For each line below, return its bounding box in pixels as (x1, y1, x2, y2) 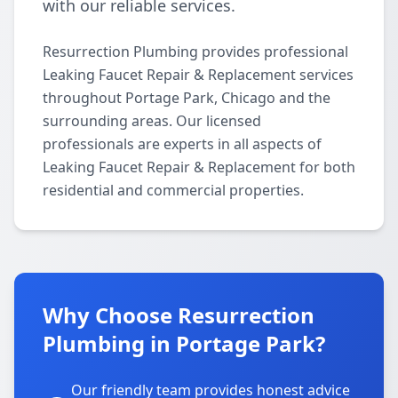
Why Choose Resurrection (43, 300, 314, 330)
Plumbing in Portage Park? (43, 329, 325, 358)
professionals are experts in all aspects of (43, 134, 322, 154)
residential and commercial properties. (43, 180, 304, 200)
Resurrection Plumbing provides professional (43, 42, 348, 61)
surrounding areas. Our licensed (43, 111, 261, 131)
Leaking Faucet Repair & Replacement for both (43, 157, 355, 177)
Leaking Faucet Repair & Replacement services (43, 65, 354, 84)
